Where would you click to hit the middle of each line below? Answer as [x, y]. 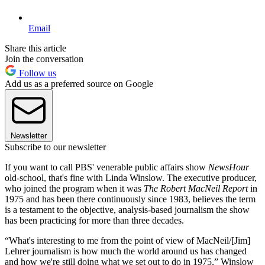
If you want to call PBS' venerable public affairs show [106, 167]
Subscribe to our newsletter [55, 147]
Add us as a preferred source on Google [79, 83]
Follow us [36, 73]
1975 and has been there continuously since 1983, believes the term [130, 199]
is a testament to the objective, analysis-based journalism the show [127, 209]
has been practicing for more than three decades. [94, 220]
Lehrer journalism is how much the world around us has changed [126, 251]
